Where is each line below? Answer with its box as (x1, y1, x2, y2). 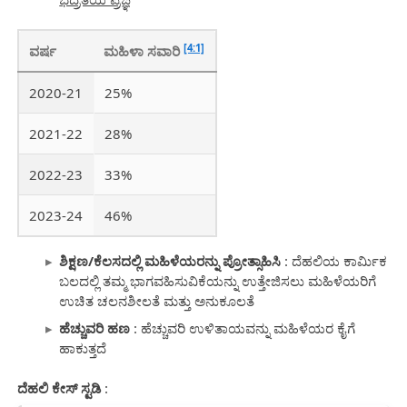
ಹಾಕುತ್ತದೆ (59, 338, 107, 357)
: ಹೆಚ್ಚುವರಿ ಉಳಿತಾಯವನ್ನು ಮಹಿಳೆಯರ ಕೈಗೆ (130, 318, 356, 337)
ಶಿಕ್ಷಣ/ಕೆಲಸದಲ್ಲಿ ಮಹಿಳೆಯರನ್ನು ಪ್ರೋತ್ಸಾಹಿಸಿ (59, 252, 282, 271)
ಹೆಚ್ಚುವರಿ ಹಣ (59, 318, 131, 337)
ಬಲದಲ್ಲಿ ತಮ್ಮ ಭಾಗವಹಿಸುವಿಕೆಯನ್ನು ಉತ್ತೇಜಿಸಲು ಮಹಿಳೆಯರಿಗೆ (59, 272, 377, 291)
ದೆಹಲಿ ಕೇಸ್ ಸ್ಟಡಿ (16, 379, 101, 398)
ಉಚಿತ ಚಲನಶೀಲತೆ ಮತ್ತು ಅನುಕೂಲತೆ (59, 292, 255, 311)
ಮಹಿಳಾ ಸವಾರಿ (104, 42, 184, 61)
